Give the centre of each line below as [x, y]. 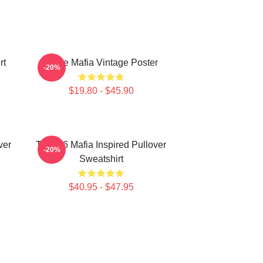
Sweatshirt [101, 159]
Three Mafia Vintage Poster [101, 63]
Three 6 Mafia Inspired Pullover [101, 145]
